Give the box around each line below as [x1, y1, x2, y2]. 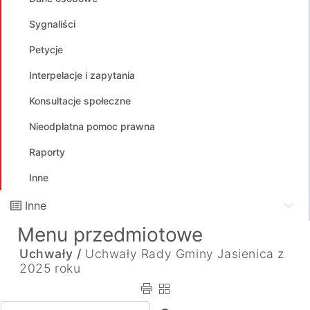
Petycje [29, 44, 63, 55]
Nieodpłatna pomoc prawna [29, 120, 155, 132]
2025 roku [19, 261, 81, 275]
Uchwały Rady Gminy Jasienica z [85, 246, 285, 261]
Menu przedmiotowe [17, 223, 203, 246]
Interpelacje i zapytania [29, 69, 135, 81]
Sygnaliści [29, 18, 75, 30]
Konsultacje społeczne [29, 95, 131, 107]
